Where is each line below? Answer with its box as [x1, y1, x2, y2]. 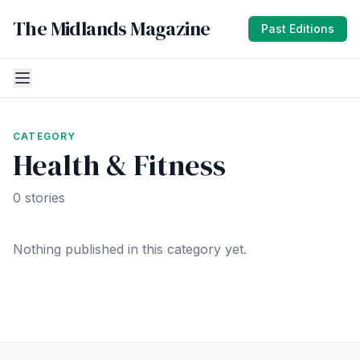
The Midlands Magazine [13, 15, 211, 42]
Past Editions [261, 22, 334, 35]
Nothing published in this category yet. [13, 241, 247, 257]
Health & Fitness [13, 145, 226, 185]
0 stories [13, 190, 65, 206]
